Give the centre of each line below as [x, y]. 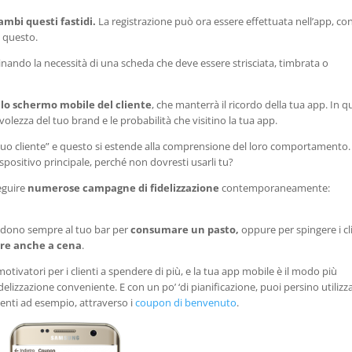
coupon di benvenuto [186, 303]
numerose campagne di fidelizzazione [124, 188]
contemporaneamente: [275, 188]
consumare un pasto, [185, 230]
